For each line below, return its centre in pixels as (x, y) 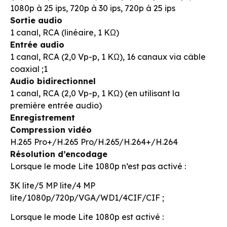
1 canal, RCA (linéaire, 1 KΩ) (65, 32)
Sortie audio (36, 20)
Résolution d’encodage (59, 154)
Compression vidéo (51, 129)
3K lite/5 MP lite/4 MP (53, 185)
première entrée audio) (56, 105)
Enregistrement (43, 117)
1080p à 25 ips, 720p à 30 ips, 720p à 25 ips (93, 8)
